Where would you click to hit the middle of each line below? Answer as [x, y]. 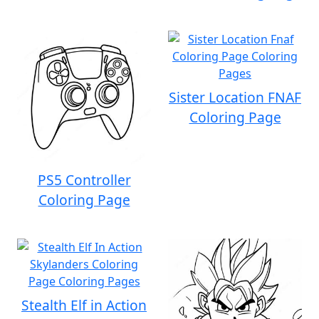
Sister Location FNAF [235, 97]
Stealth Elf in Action [84, 305]
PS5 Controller [84, 180]
